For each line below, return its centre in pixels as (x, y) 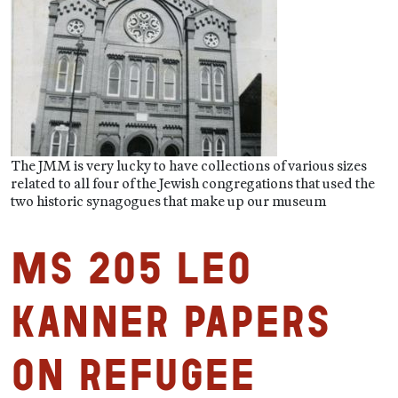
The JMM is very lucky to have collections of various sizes (189, 165)
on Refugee (133, 374)
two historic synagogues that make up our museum (168, 201)
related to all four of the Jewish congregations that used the (193, 183)
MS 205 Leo (131, 268)
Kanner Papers (171, 321)
